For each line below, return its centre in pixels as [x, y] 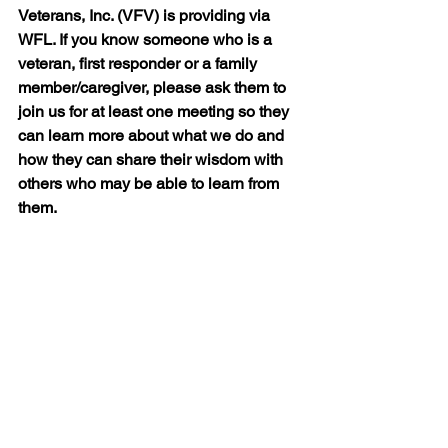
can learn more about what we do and [153, 135]
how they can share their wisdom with [152, 159]
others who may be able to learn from [150, 183]
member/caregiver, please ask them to [154, 87]
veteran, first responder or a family [139, 63]
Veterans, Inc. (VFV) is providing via [146, 15]
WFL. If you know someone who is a [147, 39]
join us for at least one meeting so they [155, 111]
